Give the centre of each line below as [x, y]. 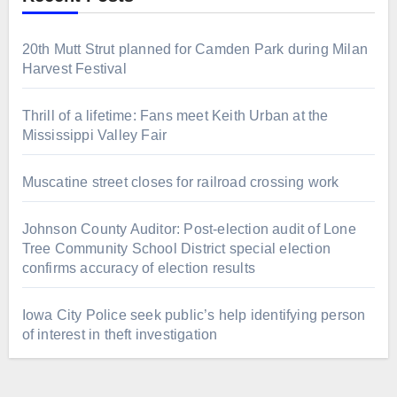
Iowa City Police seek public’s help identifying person [194, 315]
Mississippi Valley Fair [94, 135]
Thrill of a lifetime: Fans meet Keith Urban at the [175, 115]
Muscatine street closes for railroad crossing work [180, 182]
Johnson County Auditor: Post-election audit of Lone [189, 229]
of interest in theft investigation [120, 334]
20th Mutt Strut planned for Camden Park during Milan [195, 49]
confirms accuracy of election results [138, 268]
